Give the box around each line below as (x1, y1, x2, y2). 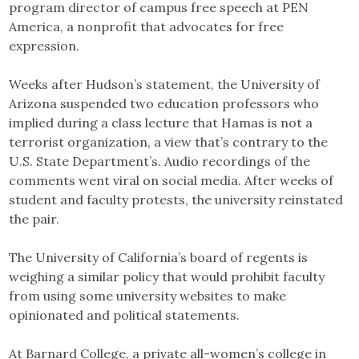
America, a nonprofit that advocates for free (9, 18, 284, 34)
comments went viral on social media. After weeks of (9, 171, 334, 188)
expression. (9, 37, 80, 54)
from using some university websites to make (9, 287, 287, 304)
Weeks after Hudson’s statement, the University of (9, 75, 321, 92)
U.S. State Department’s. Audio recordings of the (9, 152, 311, 169)
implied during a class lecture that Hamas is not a (9, 114, 313, 131)
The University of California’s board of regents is (9, 248, 309, 265)
